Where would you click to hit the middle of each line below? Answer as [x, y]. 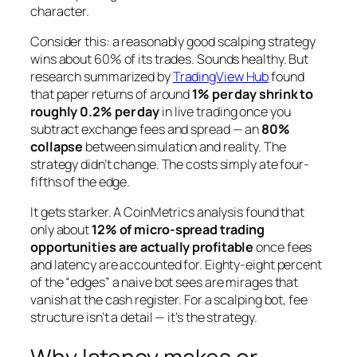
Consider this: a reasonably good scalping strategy [173, 41]
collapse [57, 146]
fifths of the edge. [80, 181]
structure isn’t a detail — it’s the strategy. [144, 318]
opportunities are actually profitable [142, 247]
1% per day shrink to [253, 94]
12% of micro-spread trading [178, 230]
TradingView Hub [221, 76]
